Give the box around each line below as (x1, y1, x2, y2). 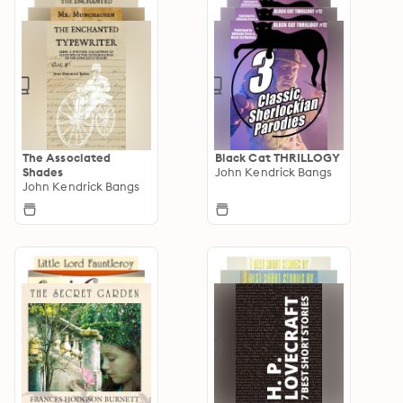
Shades (22, 164, 64, 179)
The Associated (22, 149, 112, 165)
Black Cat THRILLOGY (215, 149, 341, 165)
